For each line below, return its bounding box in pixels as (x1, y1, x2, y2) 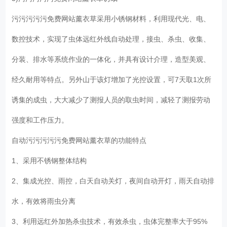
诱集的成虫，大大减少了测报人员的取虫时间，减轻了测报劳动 (12, 95, 211, 104)
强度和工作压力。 (12, 116, 73, 124)
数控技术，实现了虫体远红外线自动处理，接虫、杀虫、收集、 (12, 34, 211, 43)
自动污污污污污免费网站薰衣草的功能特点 (12, 136, 151, 144)
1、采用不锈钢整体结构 (12, 156, 91, 165)
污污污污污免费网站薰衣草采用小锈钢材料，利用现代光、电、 (12, 14, 211, 23)
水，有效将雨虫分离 (12, 197, 80, 205)
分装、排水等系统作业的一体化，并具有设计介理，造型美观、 (12, 55, 211, 63)
